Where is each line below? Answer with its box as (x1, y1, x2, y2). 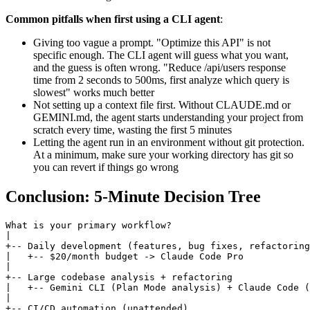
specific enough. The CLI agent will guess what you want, (33, 49, 289, 62)
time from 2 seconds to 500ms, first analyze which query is (33, 74, 289, 86)
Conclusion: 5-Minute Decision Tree (6, 188, 261, 206)
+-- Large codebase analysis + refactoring (6, 272, 232, 283)
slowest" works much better (33, 86, 154, 99)
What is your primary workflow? (6, 220, 172, 231)
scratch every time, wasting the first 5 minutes (33, 124, 232, 136)
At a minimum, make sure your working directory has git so (33, 149, 293, 161)
